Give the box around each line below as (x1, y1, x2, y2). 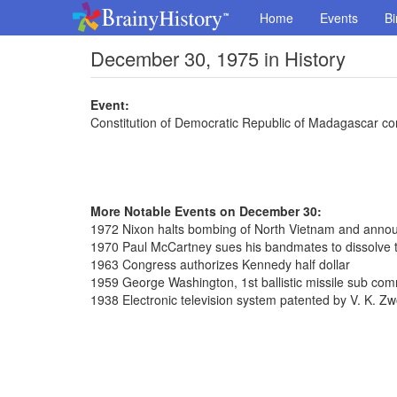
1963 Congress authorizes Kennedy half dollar (90, 255, 350, 273)
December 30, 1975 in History (90, 44, 346, 72)
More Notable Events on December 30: (90, 202, 322, 220)
